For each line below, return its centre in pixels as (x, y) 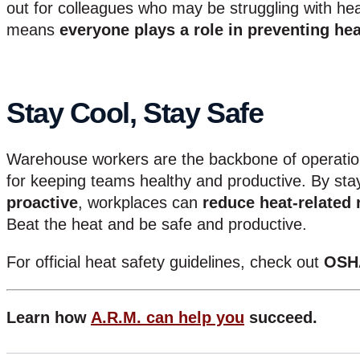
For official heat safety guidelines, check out (165, 262)
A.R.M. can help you (168, 317)
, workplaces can (140, 202)
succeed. (283, 317)
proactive (42, 202)
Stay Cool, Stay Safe (135, 112)
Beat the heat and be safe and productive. (157, 224)
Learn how (49, 317)
